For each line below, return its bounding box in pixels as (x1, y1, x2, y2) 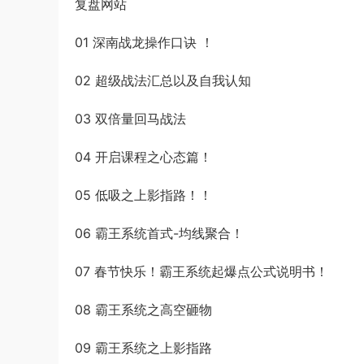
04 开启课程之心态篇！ (75, 149, 212, 165)
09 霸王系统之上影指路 (75, 340, 212, 356)
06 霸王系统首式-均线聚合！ (75, 225, 244, 241)
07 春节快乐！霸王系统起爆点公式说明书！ (75, 263, 328, 279)
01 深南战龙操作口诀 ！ (75, 34, 214, 50)
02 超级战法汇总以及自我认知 (75, 72, 251, 89)
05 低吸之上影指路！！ (75, 187, 212, 203)
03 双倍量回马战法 (75, 110, 186, 127)
